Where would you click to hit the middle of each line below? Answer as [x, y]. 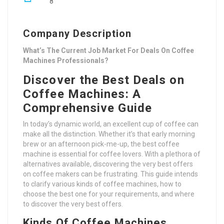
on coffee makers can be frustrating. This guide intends [110, 174]
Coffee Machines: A [82, 94]
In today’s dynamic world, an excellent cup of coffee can [111, 124]
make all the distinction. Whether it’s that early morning [109, 134]
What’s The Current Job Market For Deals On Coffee [108, 51]
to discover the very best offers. [73, 204]
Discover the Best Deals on [104, 80]
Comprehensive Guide [87, 108]
